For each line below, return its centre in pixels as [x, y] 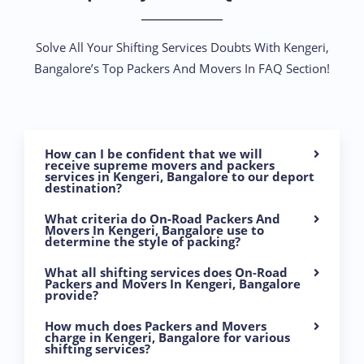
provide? [71, 295]
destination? [83, 188]
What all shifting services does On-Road [166, 273]
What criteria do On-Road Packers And [162, 219]
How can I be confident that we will [154, 154]
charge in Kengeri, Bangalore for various [167, 338]
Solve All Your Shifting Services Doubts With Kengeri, [182, 47]
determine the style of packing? [143, 242]
